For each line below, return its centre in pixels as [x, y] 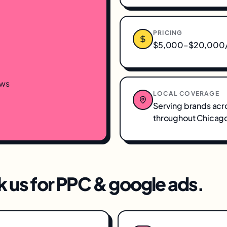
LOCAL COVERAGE [186, 93]
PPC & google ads [127, 184]
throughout [175, 118]
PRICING [168, 33]
